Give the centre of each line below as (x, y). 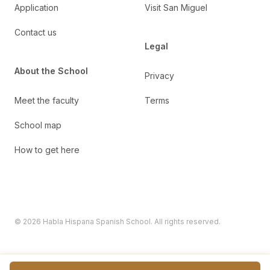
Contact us (36, 32)
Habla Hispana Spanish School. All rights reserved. (131, 221)
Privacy (159, 76)
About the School (51, 71)
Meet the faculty (47, 100)
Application (36, 8)
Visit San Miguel (176, 8)
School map (38, 125)
